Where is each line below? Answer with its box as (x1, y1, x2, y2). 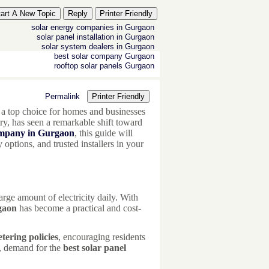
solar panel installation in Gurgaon (37, 32, 154, 41)
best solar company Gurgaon (54, 51, 154, 61)
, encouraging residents (58, 232, 145, 243)
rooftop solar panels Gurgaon (54, 61, 154, 70)
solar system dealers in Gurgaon (41, 41, 154, 51)
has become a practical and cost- (17, 202, 141, 213)
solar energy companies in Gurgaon (31, 22, 154, 32)
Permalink (45, 91, 80, 101)
